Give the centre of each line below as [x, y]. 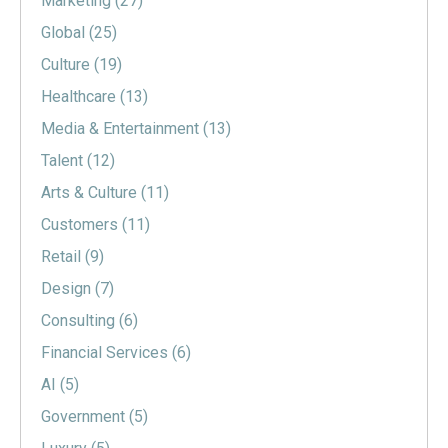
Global [65, 33]
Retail [63, 257]
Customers [81, 225]
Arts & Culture [91, 193]
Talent [64, 161]
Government [85, 417]
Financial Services [106, 353]
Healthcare [80, 97]
